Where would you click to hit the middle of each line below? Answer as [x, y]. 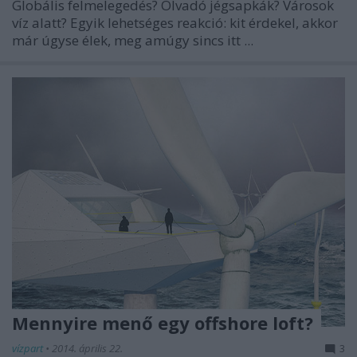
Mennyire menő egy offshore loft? [163, 323]
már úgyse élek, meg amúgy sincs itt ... [133, 40]
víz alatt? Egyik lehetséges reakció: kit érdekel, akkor [175, 22]
